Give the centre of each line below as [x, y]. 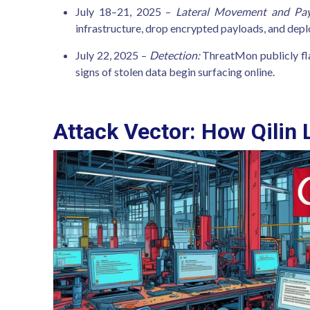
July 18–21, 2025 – [126, 11]
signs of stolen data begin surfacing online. [175, 72]
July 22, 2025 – [112, 55]
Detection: [174, 55]
